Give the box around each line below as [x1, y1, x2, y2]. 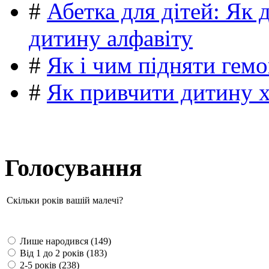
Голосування [5, 154, 142, 182]
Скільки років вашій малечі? [7, 195, 123, 205]
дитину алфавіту [29, 25, 193, 52]
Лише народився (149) [17, 235, 111, 246]
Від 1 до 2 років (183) [17, 247, 107, 258]
